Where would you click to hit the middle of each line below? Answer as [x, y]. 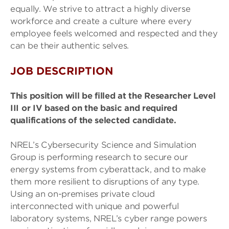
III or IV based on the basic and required [94, 108]
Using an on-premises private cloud [83, 194]
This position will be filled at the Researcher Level [113, 96]
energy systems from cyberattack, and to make [108, 169]
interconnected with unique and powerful [95, 206]
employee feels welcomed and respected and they [114, 33]
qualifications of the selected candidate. [93, 120]
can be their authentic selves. [70, 46]
